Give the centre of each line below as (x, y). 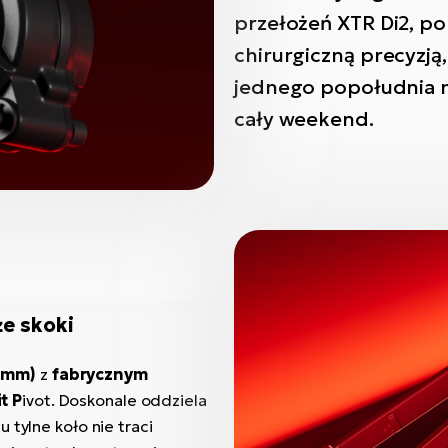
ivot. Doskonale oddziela (114, 400)
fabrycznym (99, 374)
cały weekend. (304, 119)
